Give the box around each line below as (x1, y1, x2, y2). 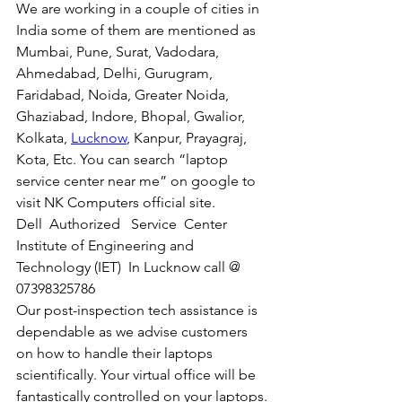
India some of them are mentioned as (16, 22, 259, 39)
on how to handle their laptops (16, 345, 216, 363)
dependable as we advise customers (16, 323, 251, 341)
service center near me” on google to (16, 172, 259, 190)
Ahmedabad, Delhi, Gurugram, (16, 65, 216, 83)
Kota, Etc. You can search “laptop (16, 151, 232, 169)
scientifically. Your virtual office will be (16, 366, 259, 384)
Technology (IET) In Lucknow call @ (16, 258, 244, 276)
